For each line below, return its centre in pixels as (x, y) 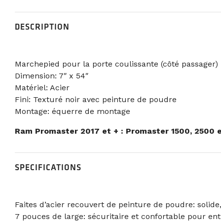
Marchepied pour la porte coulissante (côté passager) (116, 64)
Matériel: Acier (42, 87)
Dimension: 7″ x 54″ (51, 75)
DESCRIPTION (42, 26)
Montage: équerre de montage (72, 111)
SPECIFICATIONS (48, 167)
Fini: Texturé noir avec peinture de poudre (95, 99)
